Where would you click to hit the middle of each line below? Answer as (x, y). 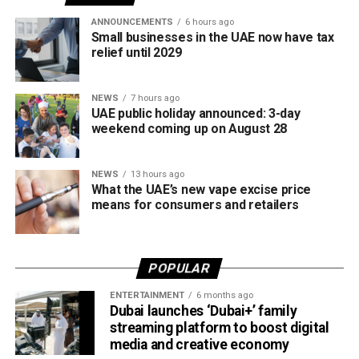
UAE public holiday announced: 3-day (196, 113)
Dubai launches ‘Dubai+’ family (203, 311)
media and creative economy (199, 344)
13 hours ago (157, 174)
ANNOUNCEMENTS (132, 22)
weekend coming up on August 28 (189, 128)
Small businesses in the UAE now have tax (212, 37)
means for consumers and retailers (195, 204)
